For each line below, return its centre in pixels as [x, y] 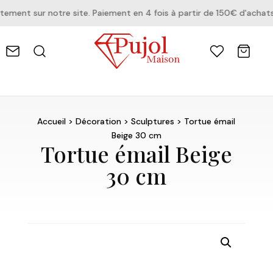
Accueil [52, 122]
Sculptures [153, 122]
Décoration [99, 122]
